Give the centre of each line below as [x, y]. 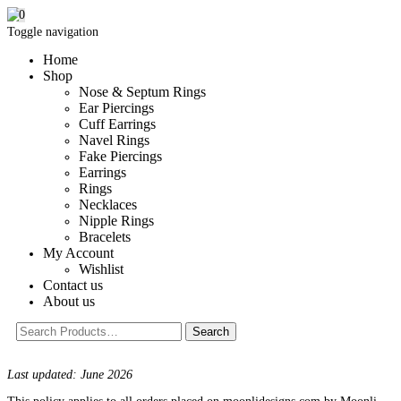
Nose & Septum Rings [142, 92]
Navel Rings [114, 140]
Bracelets [105, 237]
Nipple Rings [116, 221]
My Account [78, 253]
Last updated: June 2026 [70, 375]
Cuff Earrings [117, 124]
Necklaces [108, 205]
